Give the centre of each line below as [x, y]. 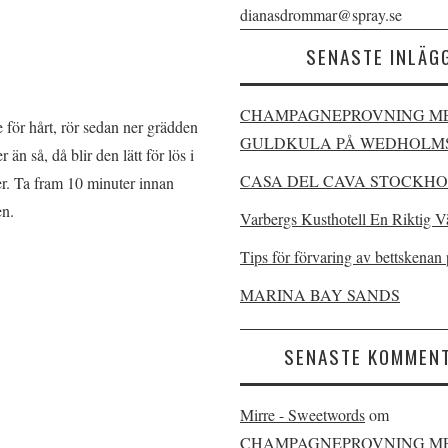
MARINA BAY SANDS [320, 294]
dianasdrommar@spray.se [321, 14]
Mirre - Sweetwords [302, 414]
